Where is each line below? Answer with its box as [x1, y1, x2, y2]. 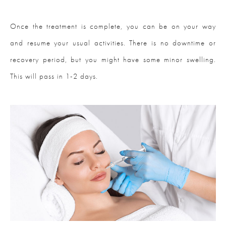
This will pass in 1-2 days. [10, 71, 98, 82]
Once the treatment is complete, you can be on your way [10, 21, 216, 32]
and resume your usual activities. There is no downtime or [10, 38, 216, 48]
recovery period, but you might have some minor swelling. [10, 54, 216, 65]
